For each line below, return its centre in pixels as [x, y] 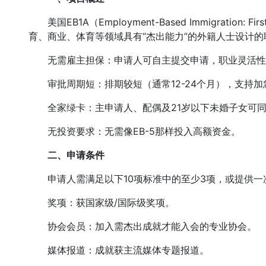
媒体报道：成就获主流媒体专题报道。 [119, 250]
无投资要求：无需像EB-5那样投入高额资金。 [134, 131]
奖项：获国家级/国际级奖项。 [102, 202]
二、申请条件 [76, 155]
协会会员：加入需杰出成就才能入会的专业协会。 [142, 226]
